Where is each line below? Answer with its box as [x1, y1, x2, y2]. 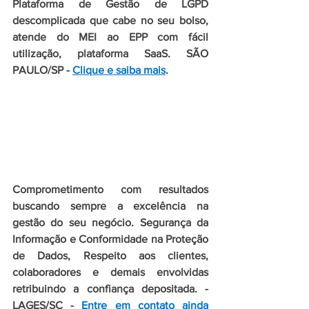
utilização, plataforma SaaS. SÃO [12, 48, 208, 60]
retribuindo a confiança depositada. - [12, 283, 208, 295]
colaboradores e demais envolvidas [12, 266, 208, 279]
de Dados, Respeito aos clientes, [12, 250, 208, 262]
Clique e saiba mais [72, 64, 166, 77]
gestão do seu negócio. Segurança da [12, 217, 208, 229]
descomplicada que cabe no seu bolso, [12, 14, 208, 27]
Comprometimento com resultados [12, 183, 208, 196]
